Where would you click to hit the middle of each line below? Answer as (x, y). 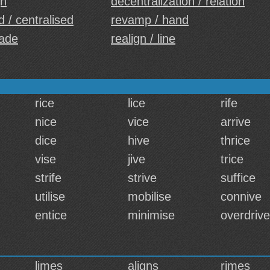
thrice (235, 140)
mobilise (149, 196)
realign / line (143, 39)
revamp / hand (150, 20)
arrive (236, 122)
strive (142, 178)
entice (51, 215)
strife (48, 178)
